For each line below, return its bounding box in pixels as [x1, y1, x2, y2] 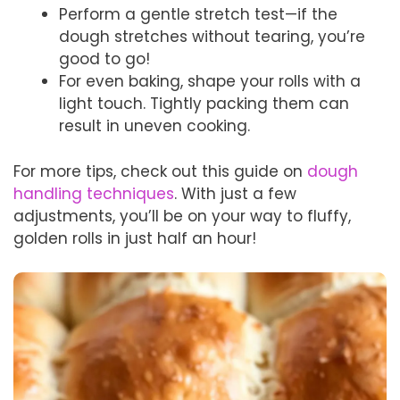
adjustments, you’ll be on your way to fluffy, [13, 204, 351, 227]
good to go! [59, 48, 150, 70]
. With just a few [174, 182, 296, 204]
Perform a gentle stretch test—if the [59, 4, 337, 25]
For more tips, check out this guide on [13, 160, 307, 182]
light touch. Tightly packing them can [59, 93, 349, 114]
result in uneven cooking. [59, 115, 250, 137]
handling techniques [13, 182, 174, 204]
